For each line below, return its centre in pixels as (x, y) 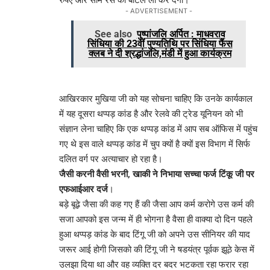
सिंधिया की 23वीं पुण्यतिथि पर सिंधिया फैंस (160, 43)
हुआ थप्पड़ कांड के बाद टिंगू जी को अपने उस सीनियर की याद (155, 234)
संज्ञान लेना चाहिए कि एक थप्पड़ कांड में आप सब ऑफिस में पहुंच (158, 129)
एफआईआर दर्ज (83, 189)
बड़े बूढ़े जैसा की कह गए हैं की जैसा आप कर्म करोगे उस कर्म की (156, 204)
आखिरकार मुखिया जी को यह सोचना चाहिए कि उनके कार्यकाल (156, 99)
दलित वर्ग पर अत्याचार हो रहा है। (111, 159)
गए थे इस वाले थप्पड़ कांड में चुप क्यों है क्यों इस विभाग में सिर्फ (155, 144)
